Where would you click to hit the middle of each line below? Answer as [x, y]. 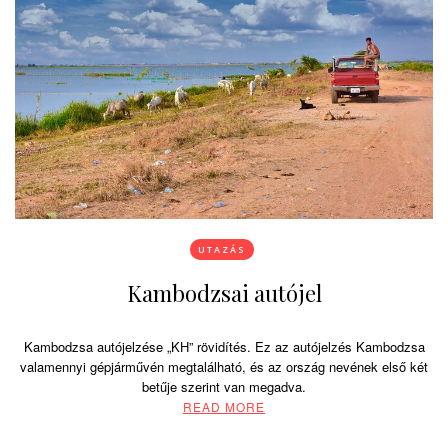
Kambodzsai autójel [224, 293]
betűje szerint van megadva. [224, 387]
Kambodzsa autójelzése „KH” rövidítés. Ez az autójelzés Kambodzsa [224, 347]
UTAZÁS [222, 249]
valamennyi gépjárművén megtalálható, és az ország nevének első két [224, 367]
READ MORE [224, 407]
